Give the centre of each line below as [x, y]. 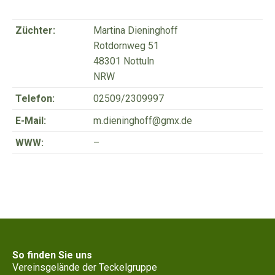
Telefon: [35, 98]
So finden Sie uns [52, 255]
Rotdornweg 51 [126, 45]
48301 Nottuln [124, 61]
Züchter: [35, 30]
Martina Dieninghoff [136, 30]
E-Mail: [31, 120]
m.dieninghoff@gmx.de [143, 120]
